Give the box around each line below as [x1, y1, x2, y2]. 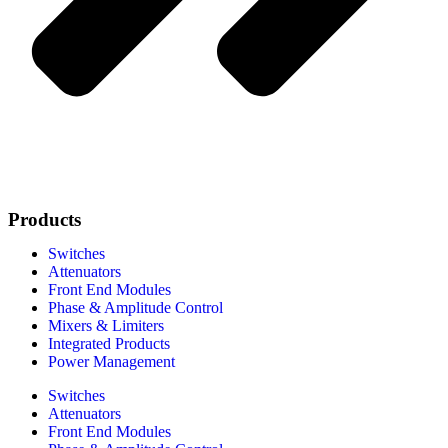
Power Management [48, 353, 175, 370]
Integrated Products [48, 335, 170, 352]
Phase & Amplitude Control [48, 299, 223, 316]
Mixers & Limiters [48, 317, 164, 334]
